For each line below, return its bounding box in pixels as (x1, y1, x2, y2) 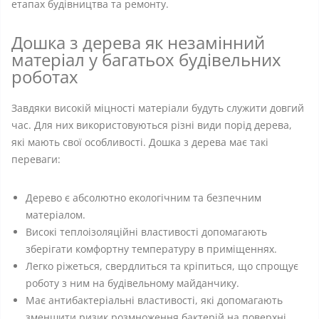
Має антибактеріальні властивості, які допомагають (26, 293, 283, 307)
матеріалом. (26, 208, 85, 221)
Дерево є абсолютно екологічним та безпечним (26, 191, 261, 204)
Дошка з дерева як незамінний (11, 31, 265, 54)
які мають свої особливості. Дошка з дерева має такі (11, 135, 268, 149)
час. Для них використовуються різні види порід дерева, (11, 118, 292, 132)
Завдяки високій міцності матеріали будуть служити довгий (11, 101, 304, 115)
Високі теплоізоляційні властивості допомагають (26, 225, 267, 239)
